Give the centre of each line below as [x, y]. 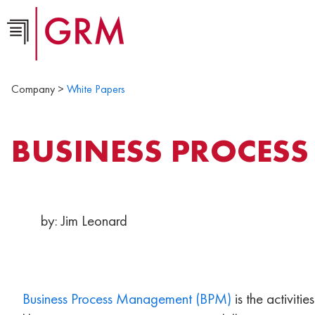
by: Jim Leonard [84, 221]
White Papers [96, 89]
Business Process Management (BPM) [127, 298]
